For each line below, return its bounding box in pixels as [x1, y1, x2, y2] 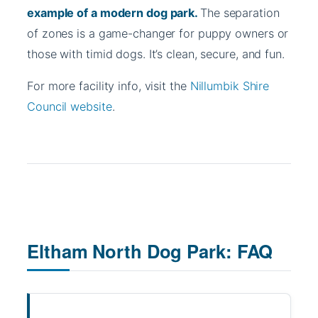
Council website [27, 99, 112, 114]
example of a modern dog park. [27, 5, 200, 20]
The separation [200, 5, 280, 20]
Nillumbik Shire [190, 79, 270, 94]
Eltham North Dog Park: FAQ [27, 238, 273, 265]
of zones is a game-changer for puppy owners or [27, 26, 289, 40]
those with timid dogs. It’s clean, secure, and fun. [27, 46, 285, 61]
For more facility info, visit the [27, 79, 190, 94]
